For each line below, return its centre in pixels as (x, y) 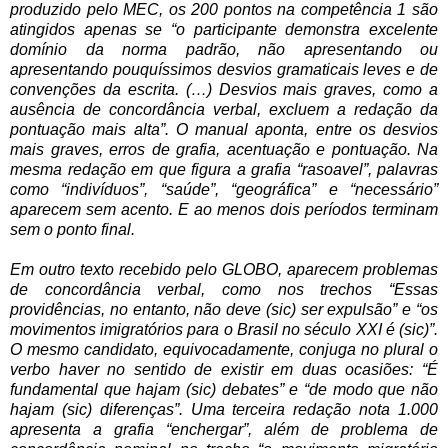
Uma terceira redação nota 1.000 (314, 409)
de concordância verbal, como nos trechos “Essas (224, 289)
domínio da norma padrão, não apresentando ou (224, 49)
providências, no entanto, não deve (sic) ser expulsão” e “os (224, 309)
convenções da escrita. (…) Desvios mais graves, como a (224, 89)
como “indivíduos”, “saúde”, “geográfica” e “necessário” (224, 189)
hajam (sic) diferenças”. (100, 409)
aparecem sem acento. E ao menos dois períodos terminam (224, 209)
